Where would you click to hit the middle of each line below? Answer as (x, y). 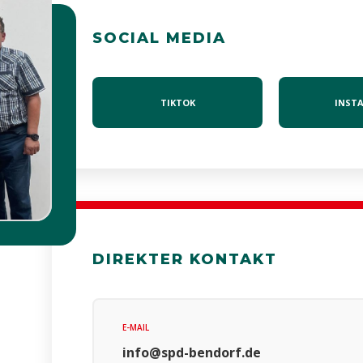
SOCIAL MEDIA (159, 38)
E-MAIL (136, 327)
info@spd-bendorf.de (192, 352)
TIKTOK (177, 102)
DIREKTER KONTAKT (185, 259)
